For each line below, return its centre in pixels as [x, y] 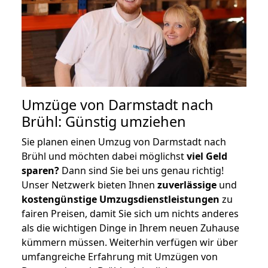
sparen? [40, 170]
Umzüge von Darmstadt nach [118, 104]
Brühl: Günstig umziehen [104, 121]
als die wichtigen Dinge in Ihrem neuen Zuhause [130, 228]
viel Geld [207, 156]
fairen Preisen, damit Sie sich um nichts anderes [130, 213]
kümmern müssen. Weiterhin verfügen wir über [130, 242]
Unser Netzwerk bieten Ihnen [89, 185]
